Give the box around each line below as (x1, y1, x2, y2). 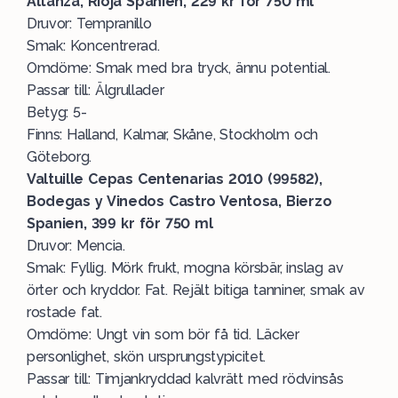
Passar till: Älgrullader (27, 82, 164, 99)
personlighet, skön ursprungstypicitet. (27, 348, 267, 365)
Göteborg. (27, 148, 92, 165)
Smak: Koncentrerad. (27, 37, 160, 54)
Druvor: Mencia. (27, 237, 125, 254)
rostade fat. (27, 304, 102, 321)
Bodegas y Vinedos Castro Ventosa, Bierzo (27, 193, 332, 210)
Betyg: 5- (27, 104, 87, 121)
